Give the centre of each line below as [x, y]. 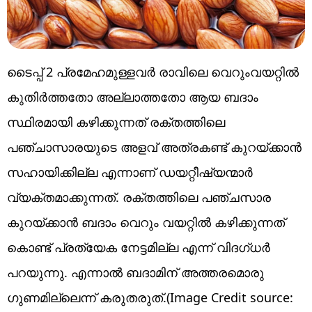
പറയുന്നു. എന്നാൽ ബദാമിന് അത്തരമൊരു [135, 272]
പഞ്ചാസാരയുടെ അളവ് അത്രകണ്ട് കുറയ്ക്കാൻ [154, 147]
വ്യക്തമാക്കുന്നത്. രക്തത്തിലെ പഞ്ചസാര [139, 197]
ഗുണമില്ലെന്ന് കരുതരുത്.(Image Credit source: [150, 297]
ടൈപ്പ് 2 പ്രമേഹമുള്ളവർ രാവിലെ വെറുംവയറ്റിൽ [153, 71]
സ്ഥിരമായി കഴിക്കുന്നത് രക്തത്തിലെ [116, 122]
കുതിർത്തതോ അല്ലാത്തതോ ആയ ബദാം [133, 96]
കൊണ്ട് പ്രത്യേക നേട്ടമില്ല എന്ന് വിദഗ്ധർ [139, 247]
